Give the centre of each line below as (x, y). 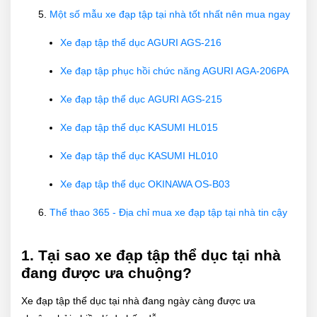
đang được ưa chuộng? (106, 272)
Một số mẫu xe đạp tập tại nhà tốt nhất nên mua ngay (170, 14)
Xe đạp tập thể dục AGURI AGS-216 (141, 42)
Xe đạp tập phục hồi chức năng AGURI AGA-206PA (174, 70)
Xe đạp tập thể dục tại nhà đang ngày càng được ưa (138, 300)
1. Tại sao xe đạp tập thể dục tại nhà (151, 255)
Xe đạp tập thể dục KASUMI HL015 (139, 127)
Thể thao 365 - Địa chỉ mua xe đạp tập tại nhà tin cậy (168, 212)
